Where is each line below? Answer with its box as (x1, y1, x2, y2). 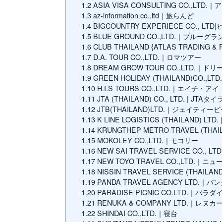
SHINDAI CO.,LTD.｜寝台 (95, 208, 178, 219)
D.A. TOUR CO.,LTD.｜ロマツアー (91, 52, 202, 62)
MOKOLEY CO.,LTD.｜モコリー (95, 135, 199, 146)
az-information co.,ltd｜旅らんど (91, 10, 194, 21)
